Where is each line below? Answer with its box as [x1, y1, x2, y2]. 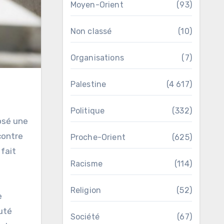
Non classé [70, 26, 112, 36]
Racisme [70, 159, 102, 168]
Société [70, 212, 99, 221]
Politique [70, 106, 105, 115]
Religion [70, 185, 101, 195]
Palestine [70, 79, 106, 89]
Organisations [70, 53, 124, 62]
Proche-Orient [70, 132, 126, 142]
